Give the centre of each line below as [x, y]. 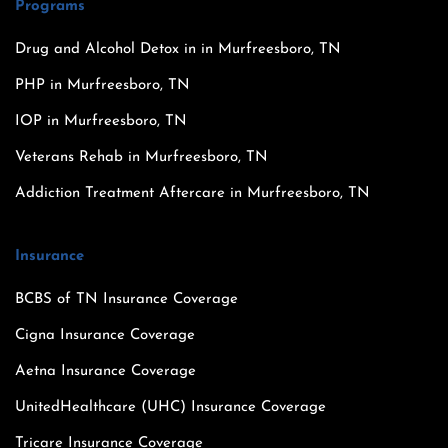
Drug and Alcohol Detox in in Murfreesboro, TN [178, 49]
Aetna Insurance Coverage [105, 371]
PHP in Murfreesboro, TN [102, 85]
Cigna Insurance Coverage [105, 335]
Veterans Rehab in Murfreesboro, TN [141, 157]
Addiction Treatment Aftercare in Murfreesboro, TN [192, 193]
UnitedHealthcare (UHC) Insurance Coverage [170, 407]
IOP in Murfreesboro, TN [101, 121]
